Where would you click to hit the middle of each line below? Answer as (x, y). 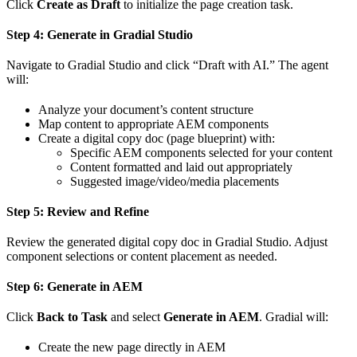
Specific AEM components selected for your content (201, 153)
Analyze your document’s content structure (146, 110)
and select (135, 317)
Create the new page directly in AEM (132, 347)
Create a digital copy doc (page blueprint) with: (157, 139)
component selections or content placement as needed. (142, 257)
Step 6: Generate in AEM (75, 287)
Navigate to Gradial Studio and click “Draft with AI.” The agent (167, 65)
